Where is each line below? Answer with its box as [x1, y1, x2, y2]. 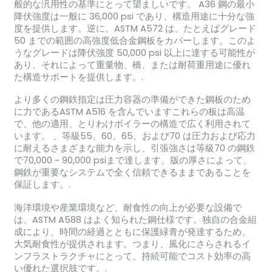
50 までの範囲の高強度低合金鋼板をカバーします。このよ [13, 34, 256, 47]
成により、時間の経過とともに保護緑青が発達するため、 [13, 225, 251, 238]
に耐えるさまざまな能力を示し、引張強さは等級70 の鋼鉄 [13, 142, 255, 155]
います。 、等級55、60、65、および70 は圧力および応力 [13, 130, 256, 143]
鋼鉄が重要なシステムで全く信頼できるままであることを [13, 166, 251, 179]
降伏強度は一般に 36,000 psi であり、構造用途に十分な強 [13, 10, 254, 22]
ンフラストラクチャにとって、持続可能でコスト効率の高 [13, 250, 251, 262]
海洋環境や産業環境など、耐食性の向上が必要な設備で [13, 201, 242, 214]
